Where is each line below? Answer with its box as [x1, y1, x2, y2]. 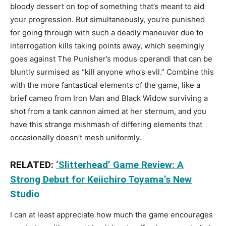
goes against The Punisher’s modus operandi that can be [10, 53, 212, 64]
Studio [10, 188, 39, 200]
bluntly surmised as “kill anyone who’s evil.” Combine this [10, 67, 214, 77]
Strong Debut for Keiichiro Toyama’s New [10, 173, 192, 185]
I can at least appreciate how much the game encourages [10, 209, 213, 219]
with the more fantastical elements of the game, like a [10, 80, 200, 90]
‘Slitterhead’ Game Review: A [56, 158, 184, 171]
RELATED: [10, 158, 56, 171]
